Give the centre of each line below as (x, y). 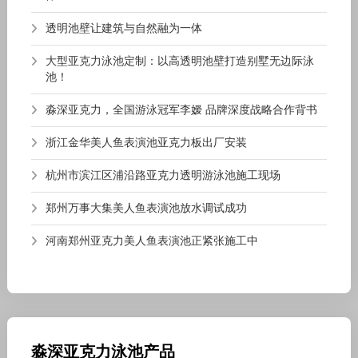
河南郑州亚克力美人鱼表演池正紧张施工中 (151, 241)
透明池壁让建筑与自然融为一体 (123, 29)
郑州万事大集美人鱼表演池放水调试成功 (146, 209)
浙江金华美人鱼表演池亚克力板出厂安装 (146, 143)
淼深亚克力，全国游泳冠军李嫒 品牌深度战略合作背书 (181, 110)
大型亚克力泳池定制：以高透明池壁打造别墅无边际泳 (179, 62)
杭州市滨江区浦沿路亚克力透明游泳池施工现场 (163, 176)
